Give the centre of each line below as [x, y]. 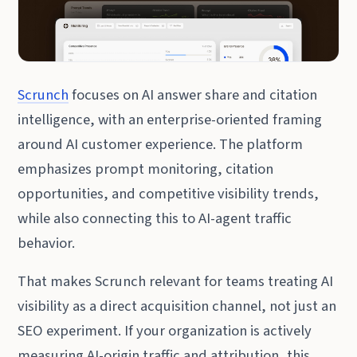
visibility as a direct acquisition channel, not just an [177, 306]
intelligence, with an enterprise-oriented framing [170, 119]
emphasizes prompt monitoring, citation [146, 169]
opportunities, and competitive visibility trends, [169, 193]
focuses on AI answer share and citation [193, 94]
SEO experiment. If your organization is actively [165, 331]
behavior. [47, 243]
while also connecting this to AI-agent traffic [155, 218]
